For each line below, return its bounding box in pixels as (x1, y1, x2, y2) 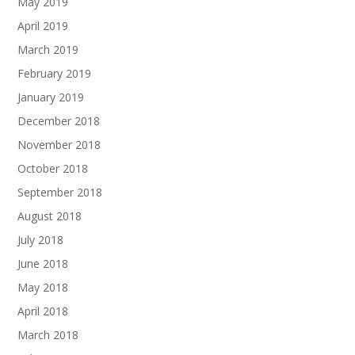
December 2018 (17, 113, 101, 128)
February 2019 (17, 65, 92, 81)
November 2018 (17, 136, 101, 152)
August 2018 (17, 208, 82, 223)
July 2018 (17, 231, 64, 247)
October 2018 (17, 160, 89, 176)
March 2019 (17, 41, 79, 57)
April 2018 (17, 303, 69, 319)
